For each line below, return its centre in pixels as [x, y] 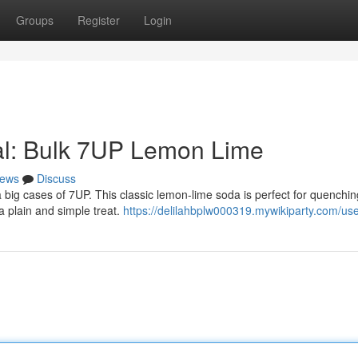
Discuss [56, 178]
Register [99, 20]
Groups [35, 20]
